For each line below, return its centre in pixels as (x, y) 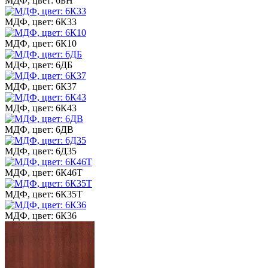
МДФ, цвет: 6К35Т (44, 194)
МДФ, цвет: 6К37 (41, 86)
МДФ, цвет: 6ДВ (39, 129)
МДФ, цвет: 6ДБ (39, 65)
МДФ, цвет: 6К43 (41, 108)
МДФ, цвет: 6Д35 (41, 151)
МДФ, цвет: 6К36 (41, 215)
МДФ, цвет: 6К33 (41, 22)
